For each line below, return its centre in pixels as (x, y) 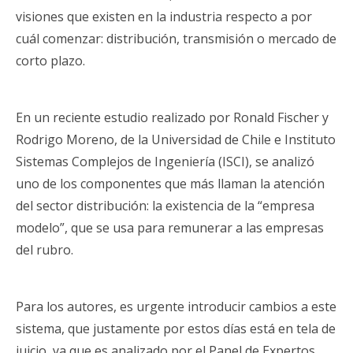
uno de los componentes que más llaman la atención (170, 184)
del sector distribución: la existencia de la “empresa (165, 206)
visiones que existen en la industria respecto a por (164, 17)
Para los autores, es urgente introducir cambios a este (176, 307)
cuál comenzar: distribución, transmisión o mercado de (176, 39)
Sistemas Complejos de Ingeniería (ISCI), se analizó (165, 162)
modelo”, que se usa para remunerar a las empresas (170, 228)
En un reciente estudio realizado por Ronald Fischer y (172, 118)
